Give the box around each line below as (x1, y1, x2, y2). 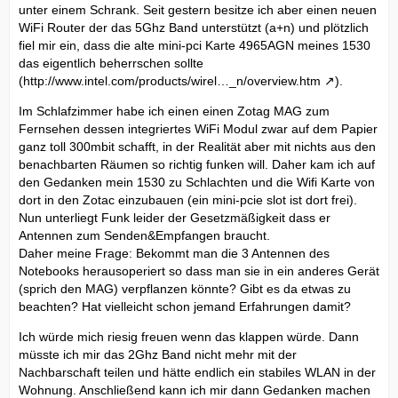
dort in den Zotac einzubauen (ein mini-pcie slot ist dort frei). (19, 192, 357, 207)
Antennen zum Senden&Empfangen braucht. (19, 227, 270, 243)
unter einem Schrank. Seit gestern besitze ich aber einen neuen (19, 2, 377, 17)
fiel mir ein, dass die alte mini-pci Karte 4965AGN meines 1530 (19, 37, 370, 52)
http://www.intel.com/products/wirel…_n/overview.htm (23, 73, 321, 88)
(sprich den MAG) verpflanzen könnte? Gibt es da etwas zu (19, 281, 351, 296)
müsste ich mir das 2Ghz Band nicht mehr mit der (19, 346, 297, 362)
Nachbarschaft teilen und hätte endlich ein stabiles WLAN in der (19, 364, 376, 379)
